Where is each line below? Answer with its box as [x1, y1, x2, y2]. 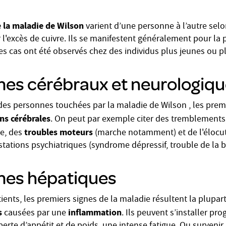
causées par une [2, 207, 68, 220]
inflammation [68, 206, 122, 218]
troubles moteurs [24, 126, 93, 138]
